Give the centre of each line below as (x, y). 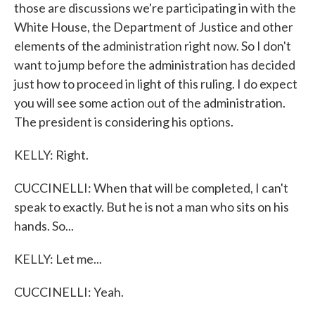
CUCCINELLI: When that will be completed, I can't (151, 188)
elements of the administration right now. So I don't (153, 46)
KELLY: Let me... (58, 259)
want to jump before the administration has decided (155, 65)
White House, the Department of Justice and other (154, 27)
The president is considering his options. (124, 122)
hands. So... (44, 226)
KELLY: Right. (51, 155)
